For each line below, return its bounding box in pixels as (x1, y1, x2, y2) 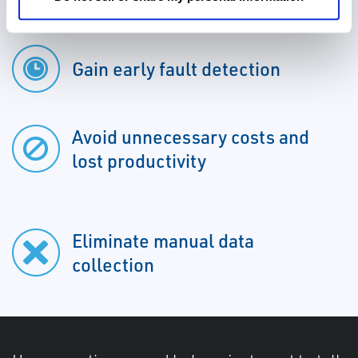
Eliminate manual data (72, 229, 254, 253)
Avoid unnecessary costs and (72, 125, 309, 149)
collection (72, 253, 154, 277)
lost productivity (72, 149, 206, 173)
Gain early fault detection (72, 57, 280, 82)
